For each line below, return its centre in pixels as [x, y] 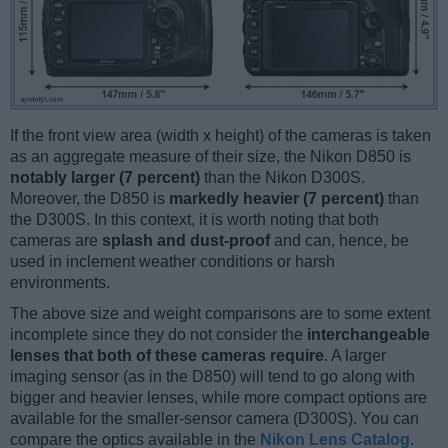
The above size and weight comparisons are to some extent [220, 313]
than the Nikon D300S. [282, 177]
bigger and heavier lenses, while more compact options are [218, 397]
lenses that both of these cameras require [167, 355]
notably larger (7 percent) [105, 177]
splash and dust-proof [186, 240]
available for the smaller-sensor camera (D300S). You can [214, 418]
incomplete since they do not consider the [158, 334]
